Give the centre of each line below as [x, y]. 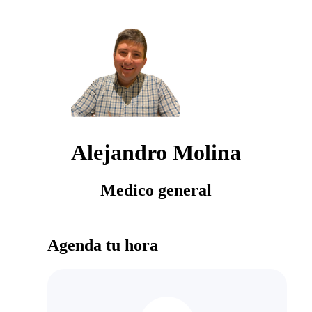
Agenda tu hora [103, 245]
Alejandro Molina [156, 153]
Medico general [156, 190]
